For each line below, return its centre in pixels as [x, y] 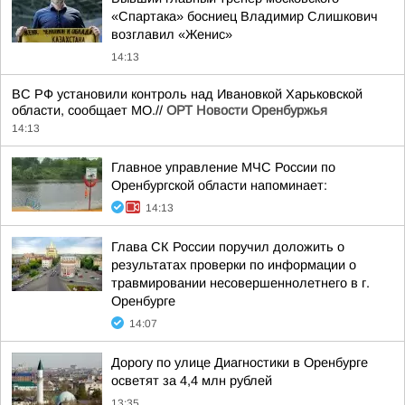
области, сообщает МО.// [89, 110]
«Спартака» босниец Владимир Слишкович [245, 16]
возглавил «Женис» [172, 34]
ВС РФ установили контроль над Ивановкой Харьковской [187, 94]
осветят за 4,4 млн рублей [192, 381]
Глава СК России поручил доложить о [228, 247]
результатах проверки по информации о [234, 265]
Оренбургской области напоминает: [219, 185]
